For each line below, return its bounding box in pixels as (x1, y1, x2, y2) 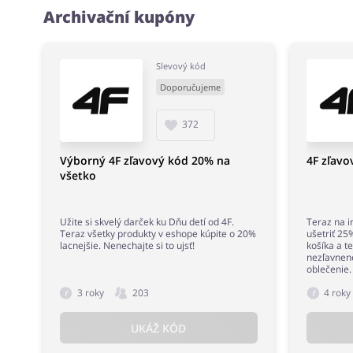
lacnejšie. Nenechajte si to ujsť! (59, 239, 195, 253)
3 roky (76, 286, 104, 300)
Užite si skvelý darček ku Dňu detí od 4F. (59, 215, 234, 229)
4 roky (324, 286, 351, 300)
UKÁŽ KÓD (131, 320, 187, 336)
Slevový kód (155, 60, 206, 72)
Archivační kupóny (43, 6, 195, 28)
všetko (59, 168, 96, 184)
